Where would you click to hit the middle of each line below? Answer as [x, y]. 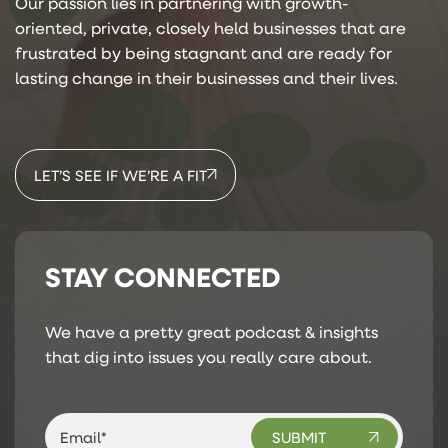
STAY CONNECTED [163, 276]
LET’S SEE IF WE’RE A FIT [120, 174]
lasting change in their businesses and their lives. [206, 77]
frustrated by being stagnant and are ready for [203, 52]
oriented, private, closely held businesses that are [210, 27]
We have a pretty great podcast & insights [211, 331]
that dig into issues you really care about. [208, 356]
